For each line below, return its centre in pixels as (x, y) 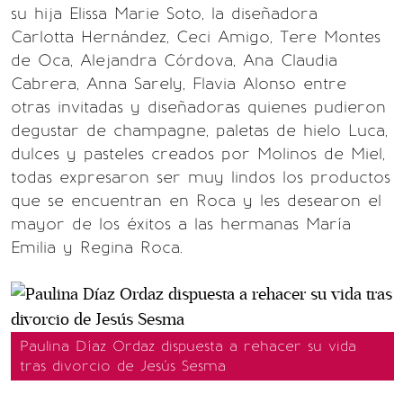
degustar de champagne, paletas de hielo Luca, (199, 130)
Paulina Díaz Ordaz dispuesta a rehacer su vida (188, 345)
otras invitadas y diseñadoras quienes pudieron (198, 107)
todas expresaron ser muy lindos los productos (201, 177)
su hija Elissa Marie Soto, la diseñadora (164, 13)
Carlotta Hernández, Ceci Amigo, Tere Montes (196, 36)
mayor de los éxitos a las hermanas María (181, 224)
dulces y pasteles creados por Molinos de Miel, (198, 153)
